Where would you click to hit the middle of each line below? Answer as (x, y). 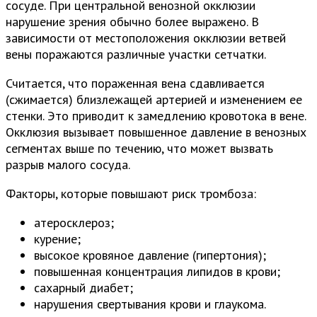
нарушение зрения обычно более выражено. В (132, 21)
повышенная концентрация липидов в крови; (157, 271)
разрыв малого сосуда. (68, 164)
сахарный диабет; (83, 287)
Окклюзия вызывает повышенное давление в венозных (156, 132)
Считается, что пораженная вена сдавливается (135, 83)
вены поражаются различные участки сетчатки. (136, 54)
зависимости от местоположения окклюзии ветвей (146, 38)
